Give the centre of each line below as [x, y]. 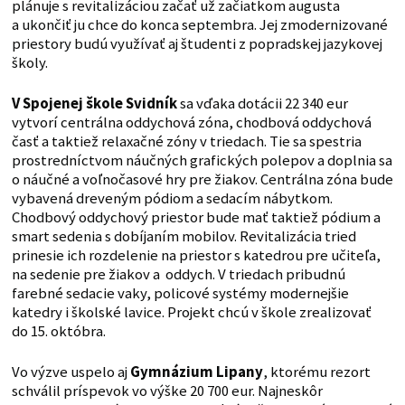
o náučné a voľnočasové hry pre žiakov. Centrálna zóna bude [202, 180]
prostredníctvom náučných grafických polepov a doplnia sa [202, 161]
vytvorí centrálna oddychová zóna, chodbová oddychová [191, 123]
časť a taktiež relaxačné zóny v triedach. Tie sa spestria [186, 142]
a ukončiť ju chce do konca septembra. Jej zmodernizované [199, 25]
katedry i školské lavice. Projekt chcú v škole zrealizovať [191, 313]
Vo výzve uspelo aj [71, 372]
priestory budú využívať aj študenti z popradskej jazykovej [197, 44]
